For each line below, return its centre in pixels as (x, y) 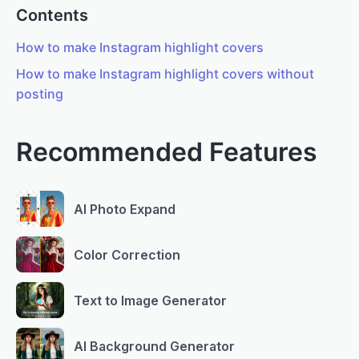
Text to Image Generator (150, 300)
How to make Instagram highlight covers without (165, 74)
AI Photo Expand (125, 209)
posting (40, 94)
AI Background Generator (154, 346)
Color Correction (127, 254)
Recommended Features (167, 152)
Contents (52, 16)
